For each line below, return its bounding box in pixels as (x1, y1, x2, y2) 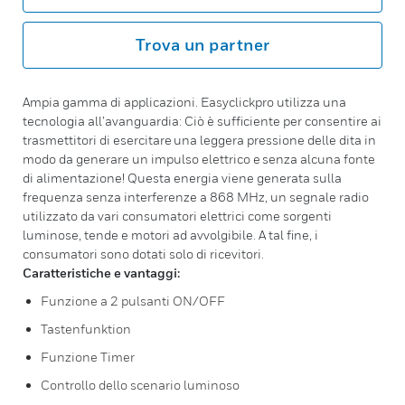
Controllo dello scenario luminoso (41, 377, 240, 392)
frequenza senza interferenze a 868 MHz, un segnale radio (23, 189, 369, 204)
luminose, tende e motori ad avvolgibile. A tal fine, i (23, 227, 318, 242)
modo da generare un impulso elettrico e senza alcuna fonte (23, 151, 375, 166)
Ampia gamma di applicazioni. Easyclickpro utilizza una (23, 94, 346, 109)
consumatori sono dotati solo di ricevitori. (23, 246, 264, 261)
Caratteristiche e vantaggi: (23, 265, 180, 280)
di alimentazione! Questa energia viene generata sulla (23, 170, 342, 185)
